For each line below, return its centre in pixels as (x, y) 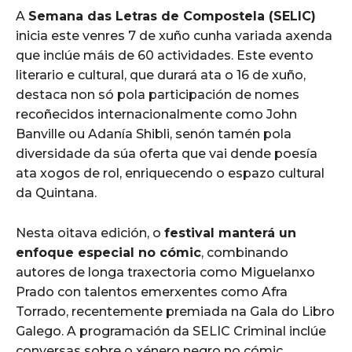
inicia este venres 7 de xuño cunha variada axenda (174, 35)
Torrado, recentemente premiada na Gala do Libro (175, 311)
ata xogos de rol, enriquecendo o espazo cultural (170, 173)
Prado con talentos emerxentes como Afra (152, 291)
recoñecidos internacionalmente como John (156, 114)
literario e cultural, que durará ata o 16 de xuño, (161, 75)
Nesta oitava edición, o (90, 233)
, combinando (245, 252)
